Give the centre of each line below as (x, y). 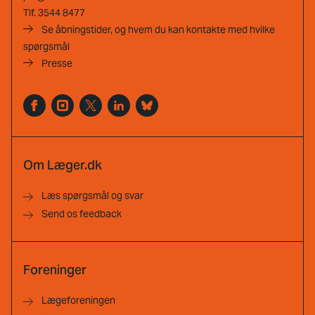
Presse (57, 64)
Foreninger (55, 270)
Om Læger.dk (63, 165)
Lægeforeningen (78, 301)
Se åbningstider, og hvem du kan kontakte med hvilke (158, 30)
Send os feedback (82, 214)
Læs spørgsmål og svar (92, 196)
